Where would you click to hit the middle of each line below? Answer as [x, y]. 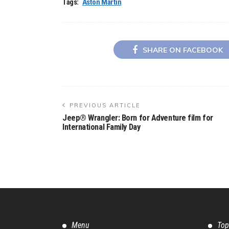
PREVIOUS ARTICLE [105, 105]
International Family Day [101, 127]
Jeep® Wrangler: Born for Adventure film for [138, 118]
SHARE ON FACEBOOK [182, 50]
